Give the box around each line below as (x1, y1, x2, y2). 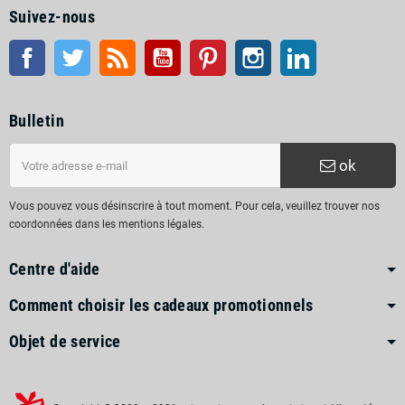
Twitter (90, 42, 127, 55)
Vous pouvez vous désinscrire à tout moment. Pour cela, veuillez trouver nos (9, 200, 380, 212)
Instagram (271, 42, 324, 55)
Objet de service (9, 332, 121, 351)
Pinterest (226, 42, 272, 55)
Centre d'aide (9, 259, 100, 278)
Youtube (181, 42, 223, 55)
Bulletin (9, 111, 64, 130)
